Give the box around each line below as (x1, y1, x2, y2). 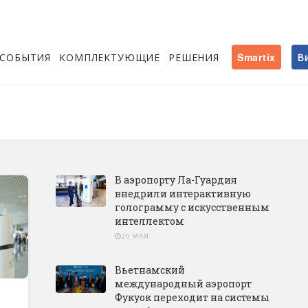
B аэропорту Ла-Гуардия (114, 173, 237, 186)
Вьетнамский (114, 263, 185, 276)
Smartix (237, 50, 276, 64)
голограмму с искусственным (114, 201, 269, 214)
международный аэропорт (114, 277, 252, 290)
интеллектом (114, 214, 184, 228)
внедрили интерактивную (114, 187, 251, 200)
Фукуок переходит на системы (114, 291, 269, 304)
